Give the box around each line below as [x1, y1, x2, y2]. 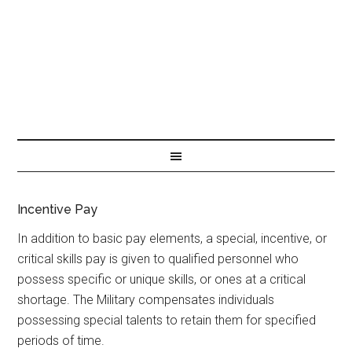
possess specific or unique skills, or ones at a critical [17, 272, 306, 287]
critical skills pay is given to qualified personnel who [17, 251, 299, 266]
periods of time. [17, 333, 105, 348]
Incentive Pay [17, 202, 98, 217]
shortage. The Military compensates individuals [17, 292, 275, 307]
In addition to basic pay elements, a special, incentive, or [17, 231, 328, 246]
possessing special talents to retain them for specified [17, 313, 317, 328]
